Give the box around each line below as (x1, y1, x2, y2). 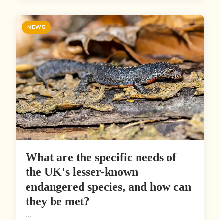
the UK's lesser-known (26, 165, 138, 179)
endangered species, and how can (26, 180, 191, 193)
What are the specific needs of (26, 151, 176, 164)
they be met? (26, 195, 90, 208)
